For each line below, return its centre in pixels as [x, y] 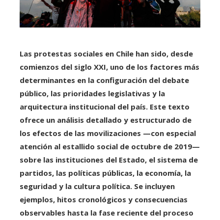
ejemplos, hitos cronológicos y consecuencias [104, 200]
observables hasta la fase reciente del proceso [107, 213]
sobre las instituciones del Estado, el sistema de [109, 160]
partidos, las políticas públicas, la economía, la [105, 173]
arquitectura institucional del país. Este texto [105, 107]
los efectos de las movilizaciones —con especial [108, 133]
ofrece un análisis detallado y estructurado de [106, 120]
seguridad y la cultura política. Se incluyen [97, 186]
